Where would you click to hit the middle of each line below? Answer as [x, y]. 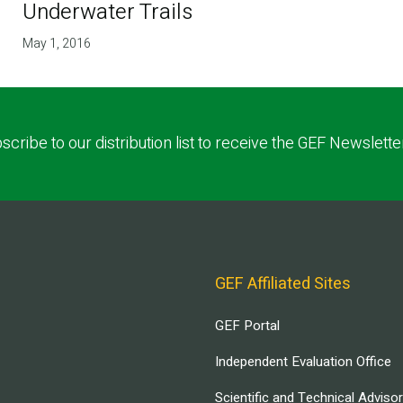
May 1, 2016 [57, 43]
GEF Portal [247, 325]
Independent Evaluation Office [303, 361]
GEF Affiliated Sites [283, 283]
